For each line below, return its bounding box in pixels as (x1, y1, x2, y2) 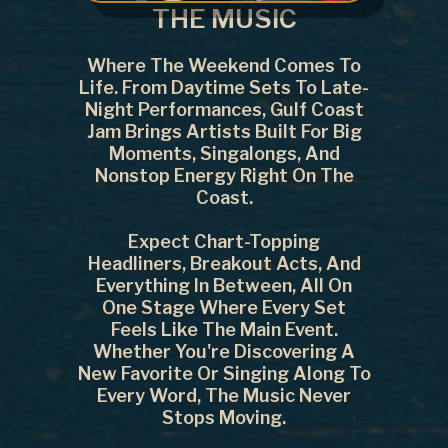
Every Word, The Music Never (97, 384, 351, 406)
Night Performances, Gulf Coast (84, 98, 364, 120)
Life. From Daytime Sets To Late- (79, 76, 369, 98)
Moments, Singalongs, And (108, 142, 340, 164)
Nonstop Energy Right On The (94, 164, 354, 186)
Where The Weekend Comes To (87, 54, 361, 76)
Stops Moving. (162, 406, 286, 428)
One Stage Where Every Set (102, 296, 346, 318)
